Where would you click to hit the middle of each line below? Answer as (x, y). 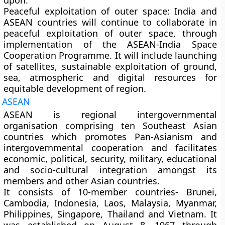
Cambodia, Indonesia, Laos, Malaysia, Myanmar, (110, 203)
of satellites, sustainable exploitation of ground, (110, 66)
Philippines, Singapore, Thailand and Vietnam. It (110, 214)
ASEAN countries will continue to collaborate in (110, 22)
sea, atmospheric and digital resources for (110, 77)
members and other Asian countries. (82, 181)
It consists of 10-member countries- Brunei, (110, 192)
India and (193, 11)
